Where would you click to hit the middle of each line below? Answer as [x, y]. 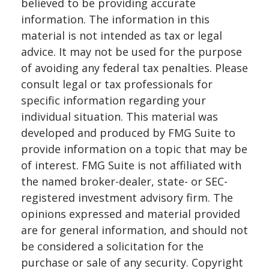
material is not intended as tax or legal [122, 35]
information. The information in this [115, 19]
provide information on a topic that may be [134, 149]
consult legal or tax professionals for [117, 84]
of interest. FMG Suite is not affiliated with [131, 165]
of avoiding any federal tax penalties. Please [134, 68]
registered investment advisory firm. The [127, 198]
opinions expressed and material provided [131, 214]
